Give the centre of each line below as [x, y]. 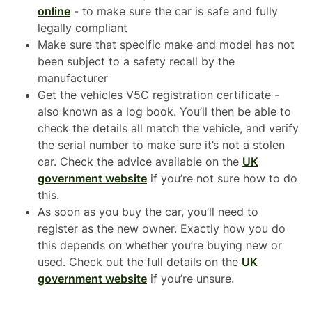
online [54, 11]
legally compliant [83, 28]
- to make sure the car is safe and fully [174, 11]
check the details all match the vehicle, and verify [168, 128]
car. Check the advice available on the [140, 161]
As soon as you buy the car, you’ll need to [148, 211]
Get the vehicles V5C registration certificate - [158, 94]
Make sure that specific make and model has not [166, 44]
